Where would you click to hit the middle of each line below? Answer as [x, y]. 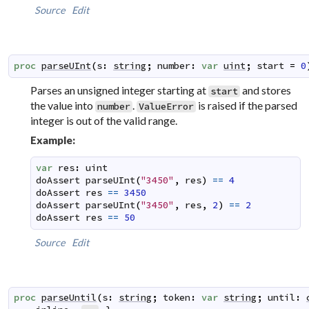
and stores [266, 90]
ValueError [167, 106]
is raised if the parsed [247, 105]
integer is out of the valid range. [104, 120]
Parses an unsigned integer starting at [120, 90]
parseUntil [69, 298]
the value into [63, 105]
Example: [53, 140]
